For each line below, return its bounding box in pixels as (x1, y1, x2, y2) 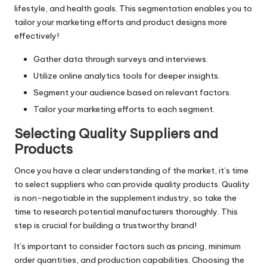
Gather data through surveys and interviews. (33, 54, 208, 65)
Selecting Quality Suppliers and (14, 125, 218, 142)
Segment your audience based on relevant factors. (33, 87, 231, 98)
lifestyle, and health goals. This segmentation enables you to (14, 3, 252, 14)
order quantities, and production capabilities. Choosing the (14, 254, 244, 266)
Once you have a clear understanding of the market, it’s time (14, 165, 249, 176)
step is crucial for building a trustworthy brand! (14, 220, 197, 231)
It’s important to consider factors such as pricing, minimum (14, 241, 241, 252)
